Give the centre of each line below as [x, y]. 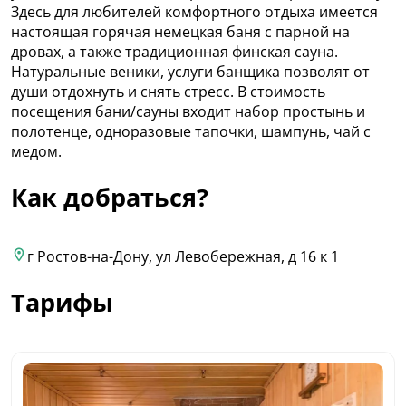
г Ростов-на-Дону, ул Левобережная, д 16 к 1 [183, 257]
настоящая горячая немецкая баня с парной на [180, 31]
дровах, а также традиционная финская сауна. [174, 51]
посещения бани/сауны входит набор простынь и [188, 111]
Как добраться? [110, 197]
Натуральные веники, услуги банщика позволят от [190, 71]
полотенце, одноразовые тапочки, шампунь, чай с [191, 131]
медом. [36, 151]
